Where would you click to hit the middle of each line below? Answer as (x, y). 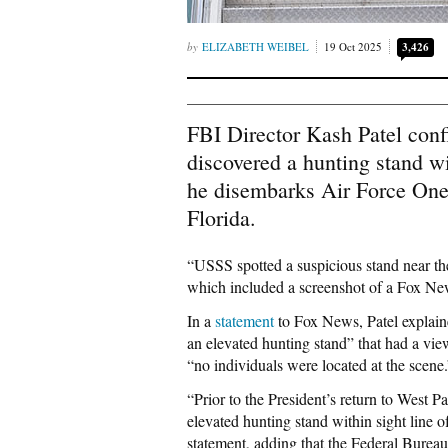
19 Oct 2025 (353, 46)
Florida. (221, 217)
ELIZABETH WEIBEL (255, 46)
